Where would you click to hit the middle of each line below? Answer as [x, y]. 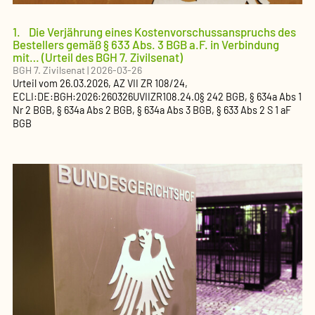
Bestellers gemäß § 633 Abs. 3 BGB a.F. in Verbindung [146, 44]
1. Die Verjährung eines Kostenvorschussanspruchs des [154, 31]
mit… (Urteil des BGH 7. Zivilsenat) [98, 57]
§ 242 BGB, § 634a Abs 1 [251, 96]
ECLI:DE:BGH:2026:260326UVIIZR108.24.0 [106, 96]
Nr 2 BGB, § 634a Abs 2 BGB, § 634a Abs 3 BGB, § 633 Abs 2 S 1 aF [152, 110]
